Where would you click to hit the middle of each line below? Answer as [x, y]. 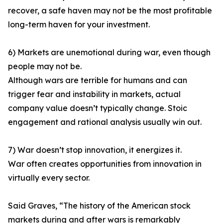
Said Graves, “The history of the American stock [99, 206]
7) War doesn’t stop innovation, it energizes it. [95, 150]
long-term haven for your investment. [79, 25]
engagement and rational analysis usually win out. [105, 122]
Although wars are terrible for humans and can [98, 80]
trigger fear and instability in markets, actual [94, 94]
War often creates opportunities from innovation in [105, 164]
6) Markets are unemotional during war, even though [109, 53]
